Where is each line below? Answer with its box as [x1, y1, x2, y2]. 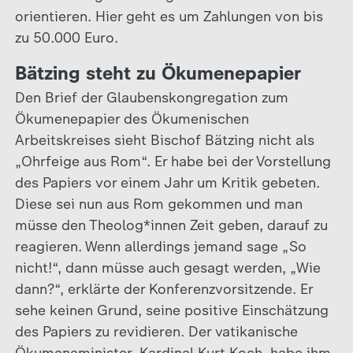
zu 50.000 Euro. [14, 28, 118, 46]
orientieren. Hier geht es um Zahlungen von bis [14, 7, 323, 25]
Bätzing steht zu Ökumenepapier [14, 61, 301, 84]
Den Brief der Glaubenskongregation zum [14, 88, 288, 106]
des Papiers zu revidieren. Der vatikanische [14, 322, 298, 340]
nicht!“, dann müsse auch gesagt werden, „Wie [14, 258, 321, 277]
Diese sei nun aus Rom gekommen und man [14, 195, 303, 213]
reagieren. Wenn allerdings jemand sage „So [14, 237, 307, 255]
